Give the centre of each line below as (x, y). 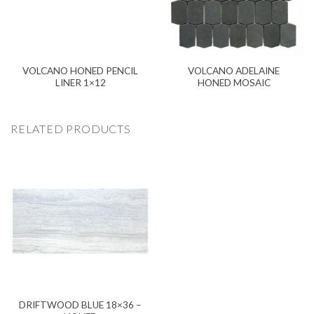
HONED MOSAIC (234, 83)
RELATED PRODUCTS (71, 128)
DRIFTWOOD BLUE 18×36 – (80, 305)
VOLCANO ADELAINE (234, 71)
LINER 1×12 (80, 83)
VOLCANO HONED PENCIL (80, 71)
